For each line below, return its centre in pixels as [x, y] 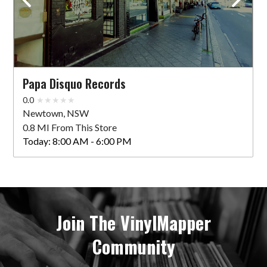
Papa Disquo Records [74, 83]
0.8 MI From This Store [70, 127]
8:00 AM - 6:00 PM [91, 141]
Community [133, 247]
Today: [37, 141]
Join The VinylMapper [133, 223]
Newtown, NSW [56, 113]
